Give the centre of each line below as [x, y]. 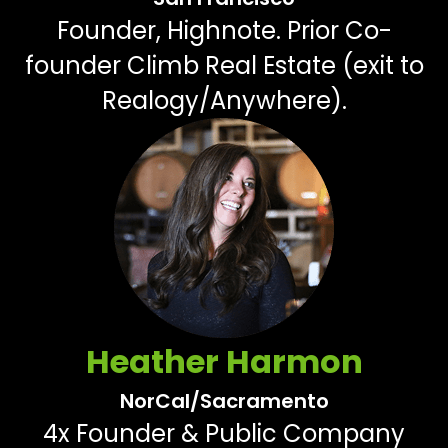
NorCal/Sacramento [224, 401]
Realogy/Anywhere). [224, 101]
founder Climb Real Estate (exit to [224, 66]
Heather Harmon [224, 362]
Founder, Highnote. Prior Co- [224, 31]
